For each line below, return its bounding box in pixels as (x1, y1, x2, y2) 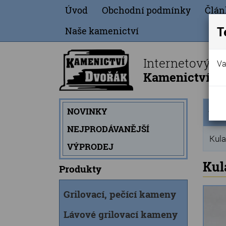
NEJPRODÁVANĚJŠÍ (67, 123, 149, 135)
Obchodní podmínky (102, 4, 191, 16)
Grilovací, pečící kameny (64, 188, 176, 200)
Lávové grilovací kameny (64, 208, 178, 220)
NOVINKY (67, 105, 107, 117)
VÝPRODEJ (67, 141, 114, 152)
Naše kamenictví (65, 25, 139, 37)
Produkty (59, 162, 101, 175)
